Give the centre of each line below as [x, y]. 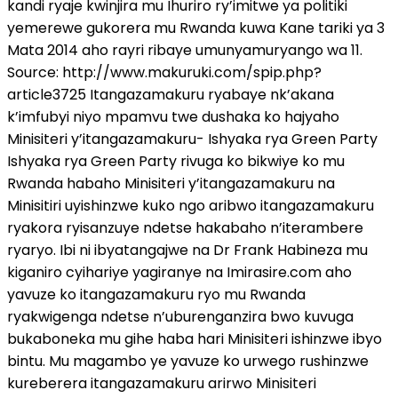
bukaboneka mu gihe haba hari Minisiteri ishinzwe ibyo [195, 338]
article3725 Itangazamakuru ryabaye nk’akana [171, 94]
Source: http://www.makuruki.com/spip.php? [164, 72]
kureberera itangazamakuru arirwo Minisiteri [162, 383]
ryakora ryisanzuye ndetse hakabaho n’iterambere [185, 227]
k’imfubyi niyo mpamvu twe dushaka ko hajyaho [173, 116]
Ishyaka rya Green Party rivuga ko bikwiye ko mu [176, 161]
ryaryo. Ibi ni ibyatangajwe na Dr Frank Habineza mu [187, 250]
